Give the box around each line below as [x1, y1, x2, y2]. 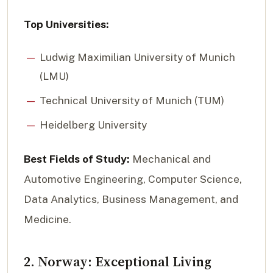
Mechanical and [130, 152, 211, 165]
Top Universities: [24, 18, 109, 30]
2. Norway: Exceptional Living [24, 252, 211, 271]
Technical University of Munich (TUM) [39, 94, 224, 107]
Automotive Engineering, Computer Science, [24, 172, 242, 185]
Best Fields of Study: [24, 152, 130, 165]
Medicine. [24, 213, 71, 225]
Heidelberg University [39, 118, 147, 131]
